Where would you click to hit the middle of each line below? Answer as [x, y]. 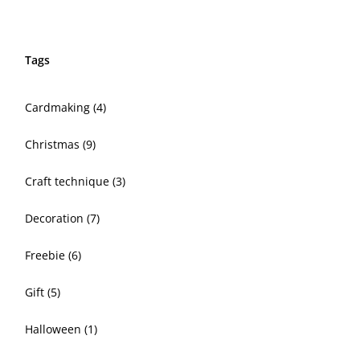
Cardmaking [59, 108]
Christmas [54, 145]
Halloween [55, 329]
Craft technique [69, 182]
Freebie [47, 256]
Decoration [56, 219]
